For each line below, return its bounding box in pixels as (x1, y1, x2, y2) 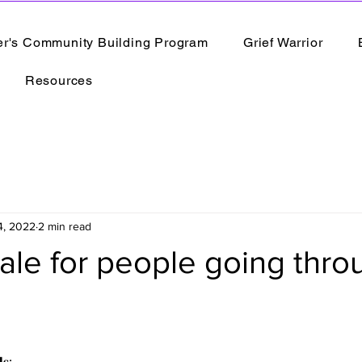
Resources (24, 73, 94, 88)
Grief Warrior (243, 35, 323, 50)
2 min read (38, 219, 91, 233)
